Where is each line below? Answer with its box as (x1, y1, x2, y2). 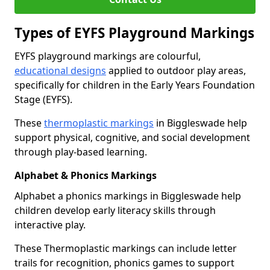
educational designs (14, 64, 106, 77)
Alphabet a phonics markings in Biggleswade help (14, 189, 241, 202)
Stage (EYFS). (14, 93, 72, 106)
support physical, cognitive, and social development (14, 131, 250, 144)
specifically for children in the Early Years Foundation (14, 78, 255, 92)
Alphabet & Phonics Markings (14, 169, 157, 182)
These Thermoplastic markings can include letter (14, 242, 237, 255)
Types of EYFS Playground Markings (14, 24, 254, 42)
